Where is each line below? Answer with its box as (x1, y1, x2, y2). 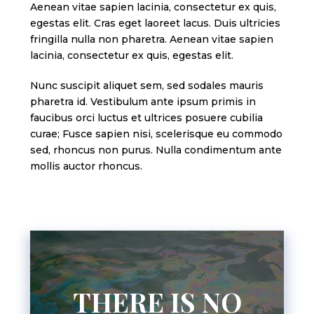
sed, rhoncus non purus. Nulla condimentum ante (29, 143, 282, 156)
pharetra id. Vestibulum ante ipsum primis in (29, 95, 256, 108)
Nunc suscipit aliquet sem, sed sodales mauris (29, 78, 264, 92)
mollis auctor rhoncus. (29, 159, 142, 172)
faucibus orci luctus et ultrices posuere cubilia (29, 111, 263, 124)
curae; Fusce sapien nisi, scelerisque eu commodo (29, 127, 282, 140)
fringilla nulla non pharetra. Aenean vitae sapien (29, 32, 273, 46)
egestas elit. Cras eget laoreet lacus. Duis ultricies (29, 16, 280, 29)
